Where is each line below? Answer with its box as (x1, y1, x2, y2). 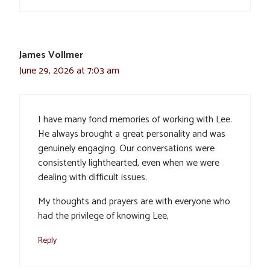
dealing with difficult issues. (38, 169, 147, 186)
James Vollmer (19, 46, 83, 63)
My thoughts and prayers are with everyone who (38, 193, 230, 210)
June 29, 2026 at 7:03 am (19, 62, 119, 79)
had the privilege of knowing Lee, (38, 207, 169, 224)
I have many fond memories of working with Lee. (38, 111, 232, 128)
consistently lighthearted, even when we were (38, 154, 219, 171)
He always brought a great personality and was (38, 125, 225, 142)
